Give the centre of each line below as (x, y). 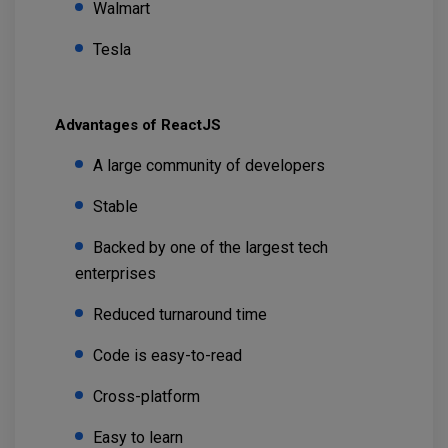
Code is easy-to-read (169, 356)
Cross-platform (148, 397)
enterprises (117, 274)
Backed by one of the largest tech (210, 248)
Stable (117, 207)
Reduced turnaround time (182, 315)
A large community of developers (211, 166)
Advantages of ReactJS (140, 125)
